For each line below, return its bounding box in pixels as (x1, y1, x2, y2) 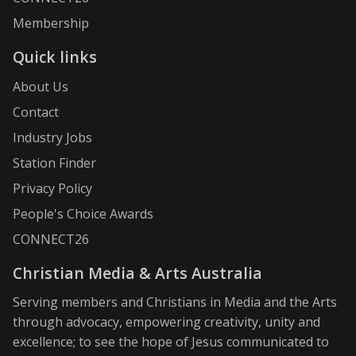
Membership (13, 14, 89, 33)
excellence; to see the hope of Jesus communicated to (13, 333, 329, 351)
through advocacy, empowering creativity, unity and (13, 313, 320, 331)
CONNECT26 (13, 230, 89, 248)
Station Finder (13, 153, 96, 172)
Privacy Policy (13, 179, 92, 197)
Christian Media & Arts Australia (13, 261, 262, 284)
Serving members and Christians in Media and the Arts (13, 293, 337, 311)
